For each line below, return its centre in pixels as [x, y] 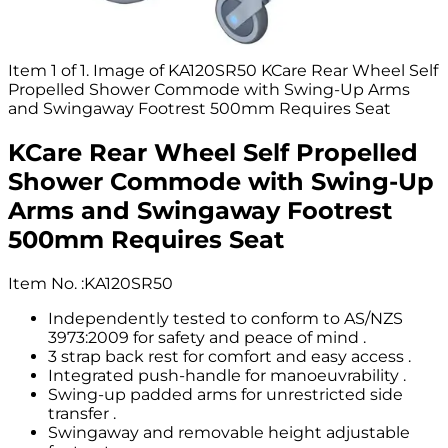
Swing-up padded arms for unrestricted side [225, 394]
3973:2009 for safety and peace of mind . [207, 337]
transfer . [82, 413]
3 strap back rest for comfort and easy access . [229, 356]
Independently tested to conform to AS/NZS [225, 318]
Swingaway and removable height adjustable [229, 432]
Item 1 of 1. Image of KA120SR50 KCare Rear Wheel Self [223, 70]
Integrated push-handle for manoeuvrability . [227, 375]
